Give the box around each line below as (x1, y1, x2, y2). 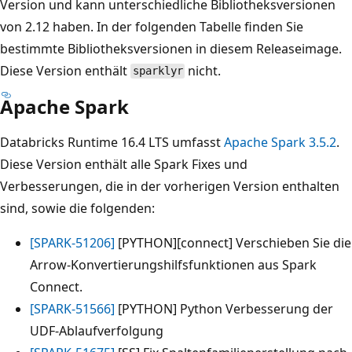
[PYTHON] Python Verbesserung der (115, 299, 333, 317)
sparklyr (132, 64, 183, 78)
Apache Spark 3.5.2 (224, 133, 336, 151)
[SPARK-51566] (30, 299, 115, 317)
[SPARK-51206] (30, 233, 115, 251)
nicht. (185, 61, 222, 79)
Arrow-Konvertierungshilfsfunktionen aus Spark (30, 255, 317, 273)
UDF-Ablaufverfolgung (30, 321, 163, 339)
